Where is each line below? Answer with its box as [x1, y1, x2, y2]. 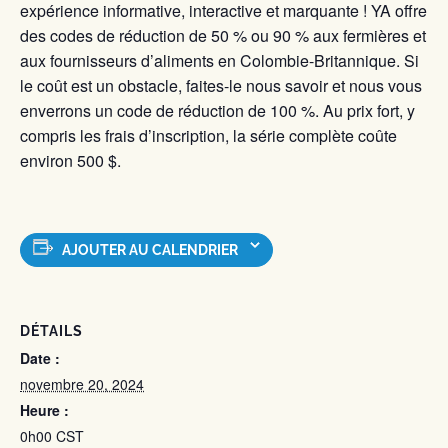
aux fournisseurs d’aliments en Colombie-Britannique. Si [20, 49, 419, 72]
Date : [20, 348, 60, 368]
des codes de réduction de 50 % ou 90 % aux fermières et [20, 24, 426, 47]
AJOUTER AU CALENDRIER [62, 242, 238, 258]
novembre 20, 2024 [20, 374, 144, 394]
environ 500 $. [20, 149, 121, 172]
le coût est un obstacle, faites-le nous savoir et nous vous [20, 74, 422, 97]
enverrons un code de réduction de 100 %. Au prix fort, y [20, 99, 415, 122]
